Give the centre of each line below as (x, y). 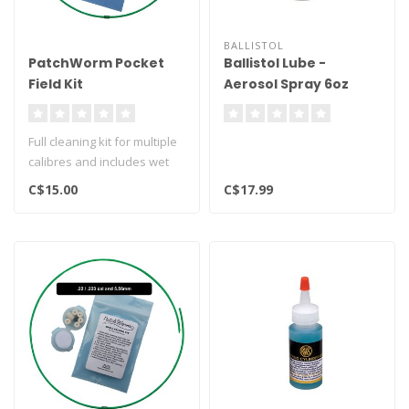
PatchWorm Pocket (96, 63)
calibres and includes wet (99, 162)
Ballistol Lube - (275, 63)
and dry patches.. (76, 182)
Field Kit (56, 84)
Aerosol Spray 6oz (286, 84)
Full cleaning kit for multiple (103, 142)
